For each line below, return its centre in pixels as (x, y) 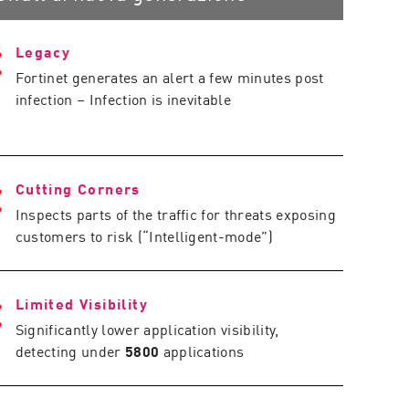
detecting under (70, 351)
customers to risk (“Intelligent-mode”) (144, 236)
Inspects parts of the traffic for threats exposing (175, 214)
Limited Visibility (82, 303)
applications (202, 351)
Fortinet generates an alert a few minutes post (169, 77)
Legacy (43, 51)
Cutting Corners (78, 188)
